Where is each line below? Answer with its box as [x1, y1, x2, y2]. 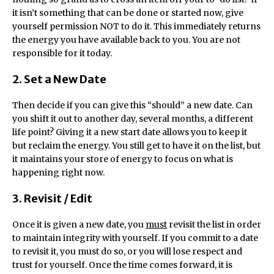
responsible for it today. [12, 48, 112, 59]
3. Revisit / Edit [12, 191, 92, 206]
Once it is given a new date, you [12, 219, 146, 230]
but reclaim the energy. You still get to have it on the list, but [12, 140, 261, 151]
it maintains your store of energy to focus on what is [12, 154, 233, 165]
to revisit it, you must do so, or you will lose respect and [12, 246, 242, 257]
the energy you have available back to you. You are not [12, 34, 240, 45]
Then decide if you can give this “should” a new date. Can [12, 100, 253, 111]
